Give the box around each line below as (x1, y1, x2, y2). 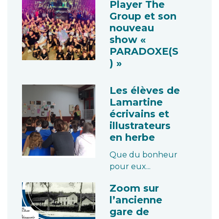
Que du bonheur (109, 150, 177, 159)
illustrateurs (109, 120, 171, 131)
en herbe (109, 131, 155, 143)
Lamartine (109, 96, 163, 108)
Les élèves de (109, 85, 180, 96)
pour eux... (109, 162, 151, 171)
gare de (109, 206, 149, 218)
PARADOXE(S (109, 45, 178, 57)
